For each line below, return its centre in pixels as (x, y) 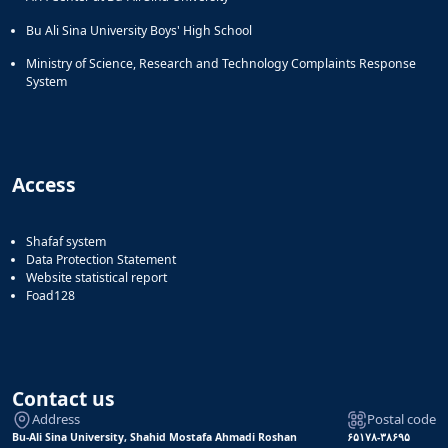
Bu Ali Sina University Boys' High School (139, 30)
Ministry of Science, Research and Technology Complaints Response (221, 64)
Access (44, 185)
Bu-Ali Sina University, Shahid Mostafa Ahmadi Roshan (154, 436)
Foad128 (50, 295)
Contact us (63, 398)
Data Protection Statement (101, 259)
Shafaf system (66, 241)
